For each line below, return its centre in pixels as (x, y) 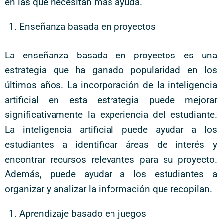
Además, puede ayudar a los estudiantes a (111, 174)
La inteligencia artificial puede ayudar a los (111, 130)
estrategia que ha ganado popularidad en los (111, 70)
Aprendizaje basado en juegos (83, 213)
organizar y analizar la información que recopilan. (109, 189)
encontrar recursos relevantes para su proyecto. (111, 159)
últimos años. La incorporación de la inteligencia (111, 85)
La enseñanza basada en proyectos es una (111, 55)
